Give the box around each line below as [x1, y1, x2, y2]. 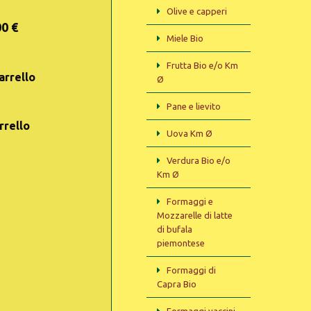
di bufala [157, 224, 192, 234]
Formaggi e [167, 196, 213, 206]
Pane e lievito [167, 101, 221, 111]
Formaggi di [167, 265, 216, 275]
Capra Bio [157, 279, 196, 289]
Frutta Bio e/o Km [167, 60, 238, 70]
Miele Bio [167, 33, 203, 43]
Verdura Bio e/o [167, 155, 230, 165]
